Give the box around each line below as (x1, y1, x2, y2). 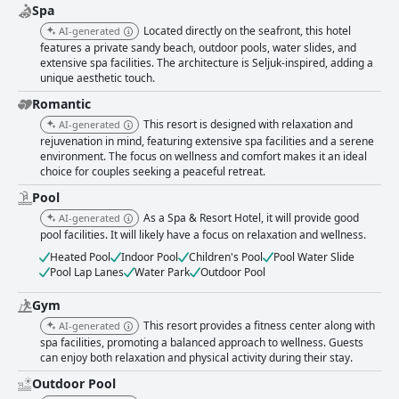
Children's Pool (189, 249, 263, 265)
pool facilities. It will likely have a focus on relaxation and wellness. (40, 227, 366, 243)
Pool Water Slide (273, 249, 354, 265)
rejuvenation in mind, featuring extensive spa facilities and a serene (40, 134, 374, 150)
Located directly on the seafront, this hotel (143, 23, 351, 39)
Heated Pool (50, 249, 110, 265)
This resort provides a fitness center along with (143, 318, 375, 334)
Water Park (134, 265, 190, 281)
